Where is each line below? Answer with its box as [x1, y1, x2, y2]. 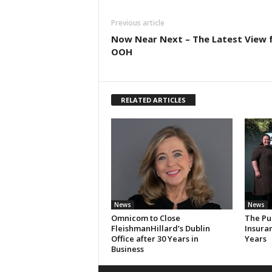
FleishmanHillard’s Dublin [110, 222, 210, 234]
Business [110, 243, 144, 254]
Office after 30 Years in [110, 233, 199, 244]
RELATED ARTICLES [120, 95, 186, 104]
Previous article [110, 17, 165, 28]
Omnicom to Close [110, 212, 180, 223]
